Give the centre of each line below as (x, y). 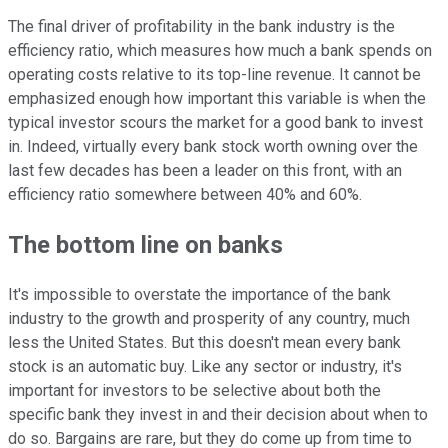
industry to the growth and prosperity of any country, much (209, 318)
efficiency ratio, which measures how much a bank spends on (220, 51)
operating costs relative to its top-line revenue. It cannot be (214, 75)
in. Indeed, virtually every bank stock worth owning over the (213, 147)
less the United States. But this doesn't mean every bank (204, 342)
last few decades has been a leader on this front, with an (205, 171)
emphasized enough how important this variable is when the (217, 99)
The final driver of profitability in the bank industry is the (201, 27)
